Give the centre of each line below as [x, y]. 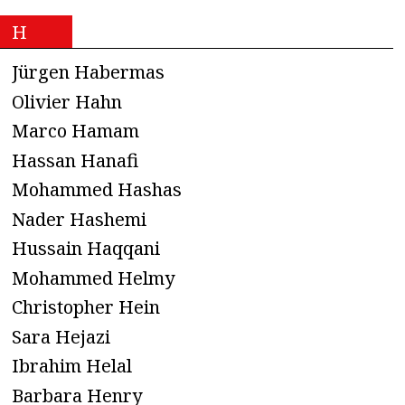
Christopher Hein [86, 307]
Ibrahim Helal [72, 366]
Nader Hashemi [79, 219]
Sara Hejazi [61, 336]
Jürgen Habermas [88, 72]
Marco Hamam [75, 131]
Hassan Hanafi [75, 160]
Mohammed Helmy [93, 278]
